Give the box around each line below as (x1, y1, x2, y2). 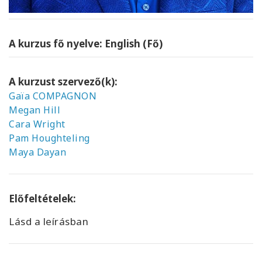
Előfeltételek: (9, 192, 76, 206)
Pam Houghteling (9, 132, 90, 145)
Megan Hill (9, 104, 60, 117)
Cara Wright (9, 118, 65, 131)
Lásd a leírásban (9, 215, 88, 229)
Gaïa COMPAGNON (9, 89, 96, 103)
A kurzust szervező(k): (9, 75, 118, 89)
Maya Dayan (9, 146, 66, 159)
